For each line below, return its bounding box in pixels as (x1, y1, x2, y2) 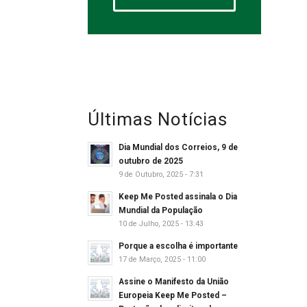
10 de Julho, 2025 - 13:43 (118, 219, 204, 229)
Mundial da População (118, 206, 203, 216)
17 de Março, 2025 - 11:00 (118, 255, 206, 265)
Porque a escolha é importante (118, 241, 238, 251)
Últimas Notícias (87, 109, 228, 130)
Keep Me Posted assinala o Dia (118, 192, 237, 202)
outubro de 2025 (118, 156, 183, 167)
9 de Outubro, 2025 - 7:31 (118, 170, 204, 180)
